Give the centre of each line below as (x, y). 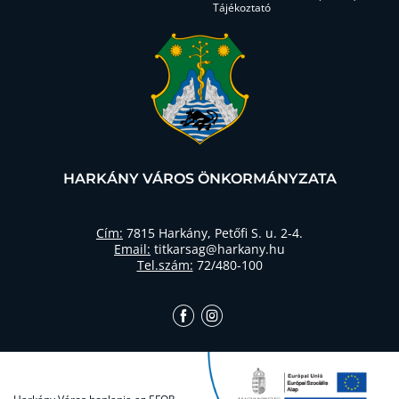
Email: (132, 249)
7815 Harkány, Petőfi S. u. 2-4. (213, 233)
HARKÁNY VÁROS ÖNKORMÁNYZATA (199, 179)
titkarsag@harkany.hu (218, 249)
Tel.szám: (165, 265)
